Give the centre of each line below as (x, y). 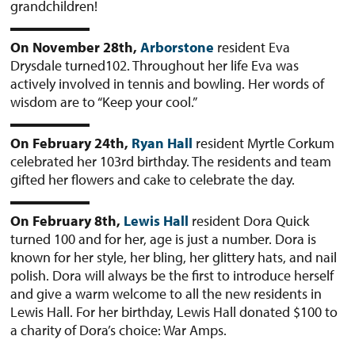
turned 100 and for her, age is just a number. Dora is (164, 239)
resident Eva (252, 47)
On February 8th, (66, 220)
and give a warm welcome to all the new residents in (166, 293)
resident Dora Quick (251, 220)
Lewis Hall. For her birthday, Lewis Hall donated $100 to (174, 311)
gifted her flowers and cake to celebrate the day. (153, 179)
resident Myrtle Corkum (264, 143)
